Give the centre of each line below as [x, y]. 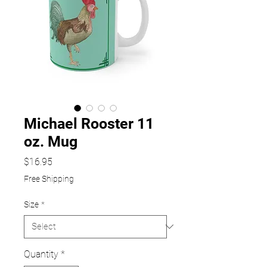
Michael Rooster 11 [89, 123]
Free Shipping [49, 178]
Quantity [41, 254]
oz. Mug [51, 141]
